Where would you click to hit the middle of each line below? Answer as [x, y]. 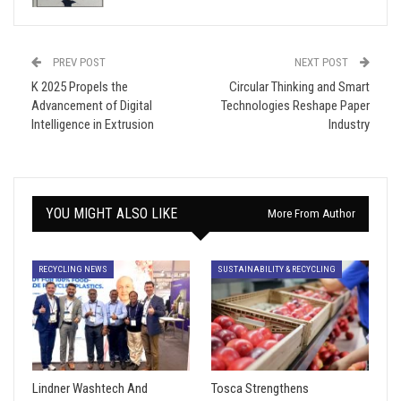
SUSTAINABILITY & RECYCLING [277, 269]
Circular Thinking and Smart [299, 87]
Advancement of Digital [92, 106]
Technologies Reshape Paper [295, 106]
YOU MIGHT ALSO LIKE [111, 214]
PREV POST [78, 63]
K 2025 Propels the [80, 87]
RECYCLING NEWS [73, 269]
